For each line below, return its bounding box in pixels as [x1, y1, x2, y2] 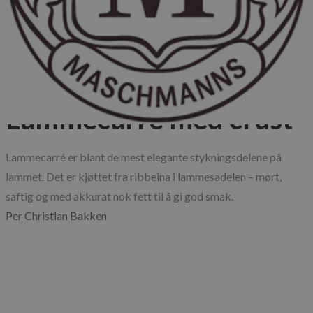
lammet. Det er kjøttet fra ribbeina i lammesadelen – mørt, [6, 170, 282, 184]
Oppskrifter [6, 73, 64, 87]
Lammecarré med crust [6, 102, 293, 136]
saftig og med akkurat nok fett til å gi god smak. [6, 189, 233, 203]
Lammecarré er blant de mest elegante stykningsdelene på [6, 150, 282, 164]
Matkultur [64, 73, 113, 87]
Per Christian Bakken [6, 209, 107, 223]
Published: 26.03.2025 [6, 54, 112, 68]
